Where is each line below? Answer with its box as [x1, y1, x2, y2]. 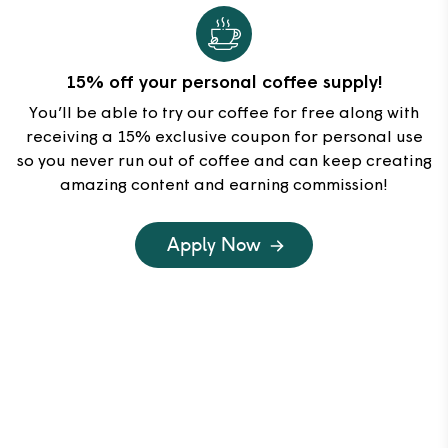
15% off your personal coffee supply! [65, 73, 383, 93]
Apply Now [167, 232, 261, 256]
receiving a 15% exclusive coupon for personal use [25, 129, 423, 146]
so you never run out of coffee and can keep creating [16, 153, 432, 170]
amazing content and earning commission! [60, 177, 388, 194]
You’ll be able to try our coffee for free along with [29, 105, 419, 122]
